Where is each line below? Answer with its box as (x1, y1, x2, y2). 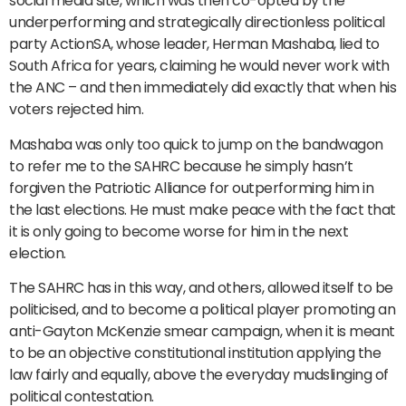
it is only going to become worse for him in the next (9, 220, 348, 242)
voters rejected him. (9, 99, 143, 121)
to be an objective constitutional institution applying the (9, 343, 381, 364)
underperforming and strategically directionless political (9, 12, 385, 34)
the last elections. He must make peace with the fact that (9, 198, 396, 220)
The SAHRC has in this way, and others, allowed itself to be (9, 277, 393, 299)
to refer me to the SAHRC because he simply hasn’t (9, 155, 353, 177)
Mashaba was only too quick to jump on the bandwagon (9, 133, 383, 155)
